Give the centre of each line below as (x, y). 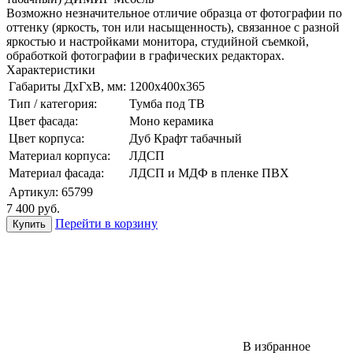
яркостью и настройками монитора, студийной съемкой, (158, 41)
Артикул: (33, 191)
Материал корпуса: (59, 155)
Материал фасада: (56, 173)
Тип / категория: (53, 103)
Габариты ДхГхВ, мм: (67, 86)
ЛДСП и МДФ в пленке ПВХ (209, 173)
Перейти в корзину (106, 223)
